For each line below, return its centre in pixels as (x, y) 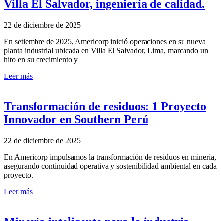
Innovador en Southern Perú (76, 119)
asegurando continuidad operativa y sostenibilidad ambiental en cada (110, 166)
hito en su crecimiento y (41, 60)
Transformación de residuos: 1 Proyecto (105, 106)
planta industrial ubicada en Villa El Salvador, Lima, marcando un (106, 51)
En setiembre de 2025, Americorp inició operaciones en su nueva (105, 42)
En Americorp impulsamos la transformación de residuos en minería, (110, 157)
